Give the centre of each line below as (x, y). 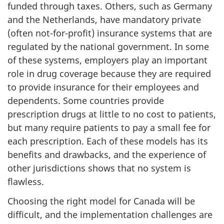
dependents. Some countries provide (86, 100)
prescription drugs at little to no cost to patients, (112, 114)
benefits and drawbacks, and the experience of (107, 154)
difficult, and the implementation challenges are (110, 214)
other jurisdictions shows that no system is (99, 168)
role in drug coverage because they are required (109, 73)
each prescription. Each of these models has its (108, 141)
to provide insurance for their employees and (103, 87)
